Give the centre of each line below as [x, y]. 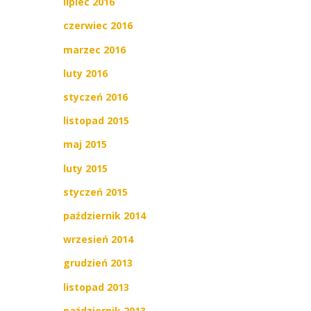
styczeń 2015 [95, 192]
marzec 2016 [94, 49]
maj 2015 [85, 144]
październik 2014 [104, 215]
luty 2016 [85, 73]
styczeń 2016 [95, 97]
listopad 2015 [96, 121]
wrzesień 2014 [98, 239]
